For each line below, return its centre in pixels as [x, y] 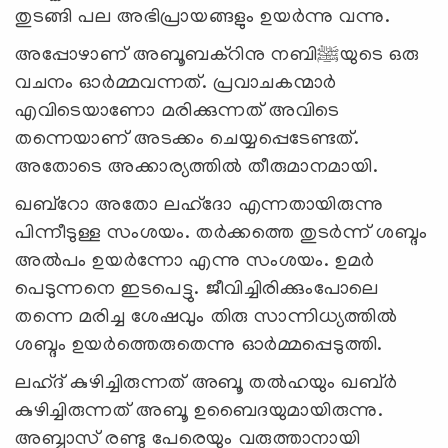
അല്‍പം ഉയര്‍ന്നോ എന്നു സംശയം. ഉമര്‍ [195, 261]
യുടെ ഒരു [380, 55]
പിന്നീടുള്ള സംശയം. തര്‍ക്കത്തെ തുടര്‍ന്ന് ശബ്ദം [221, 233]
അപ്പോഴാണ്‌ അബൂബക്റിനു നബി [166, 55]
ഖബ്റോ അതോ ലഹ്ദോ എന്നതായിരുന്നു [199, 205]
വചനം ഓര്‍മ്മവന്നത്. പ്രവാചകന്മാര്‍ [176, 83]
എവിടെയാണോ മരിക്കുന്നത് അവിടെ [177, 111]
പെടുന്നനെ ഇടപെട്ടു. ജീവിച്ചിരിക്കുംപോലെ [197, 289]
